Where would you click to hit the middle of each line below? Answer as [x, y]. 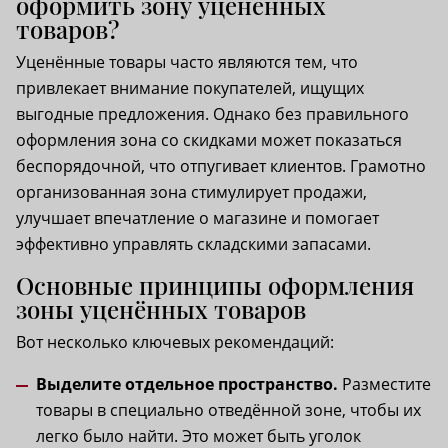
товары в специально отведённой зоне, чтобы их [228, 409]
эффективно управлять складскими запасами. [193, 243]
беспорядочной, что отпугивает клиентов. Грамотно [221, 165]
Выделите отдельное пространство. [187, 383]
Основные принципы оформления [215, 284]
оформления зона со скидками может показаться [209, 139]
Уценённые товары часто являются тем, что [187, 61]
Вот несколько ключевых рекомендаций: [175, 341]
